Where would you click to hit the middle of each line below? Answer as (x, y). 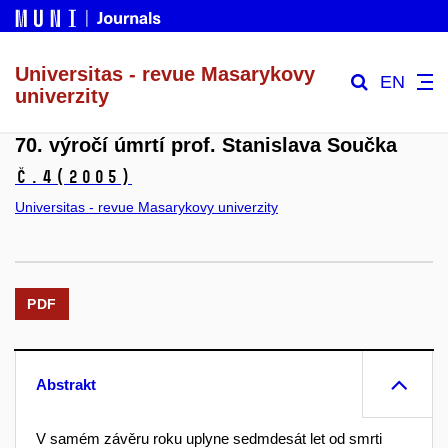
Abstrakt (66, 385)
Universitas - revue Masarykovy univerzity (146, 206)
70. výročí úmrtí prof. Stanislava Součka (206, 145)
